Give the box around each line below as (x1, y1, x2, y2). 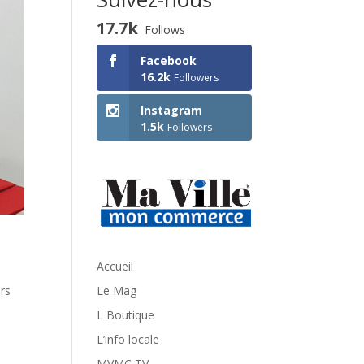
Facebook (141, 53, 197, 68)
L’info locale (97, 331, 160, 348)
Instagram (141, 102, 203, 118)
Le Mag (97, 283, 137, 299)
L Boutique (97, 307, 155, 323)
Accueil (97, 258, 134, 275)
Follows (145, 22, 186, 37)
